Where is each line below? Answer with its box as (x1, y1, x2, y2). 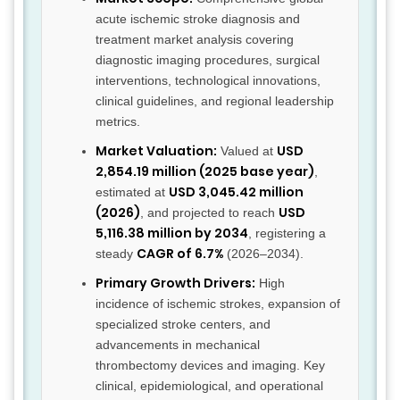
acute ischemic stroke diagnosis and (96, 12, 300, 27)
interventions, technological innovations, (96, 73, 321, 88)
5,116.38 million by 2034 (96, 224, 248, 243)
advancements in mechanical (96, 337, 260, 353)
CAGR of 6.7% (137, 245, 223, 263)
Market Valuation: (96, 142, 217, 161)
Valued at (217, 144, 277, 159)
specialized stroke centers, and (96, 317, 271, 332)
